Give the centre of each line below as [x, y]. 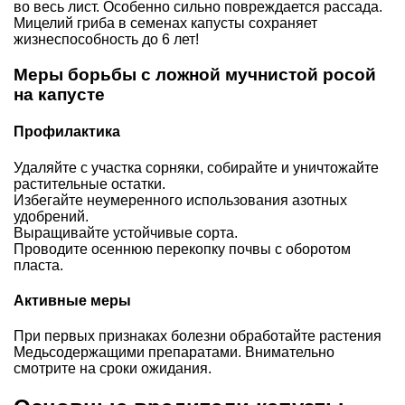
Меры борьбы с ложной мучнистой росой [195, 75]
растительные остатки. [89, 184]
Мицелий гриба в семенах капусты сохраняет [165, 24]
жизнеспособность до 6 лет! [106, 40]
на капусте [59, 95]
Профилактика [67, 132]
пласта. [38, 265]
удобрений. [51, 216]
